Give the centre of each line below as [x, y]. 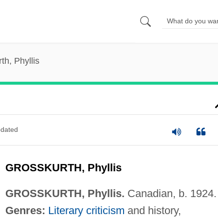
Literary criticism [86, 210]
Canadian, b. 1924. [170, 193]
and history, [153, 210]
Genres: [25, 210]
